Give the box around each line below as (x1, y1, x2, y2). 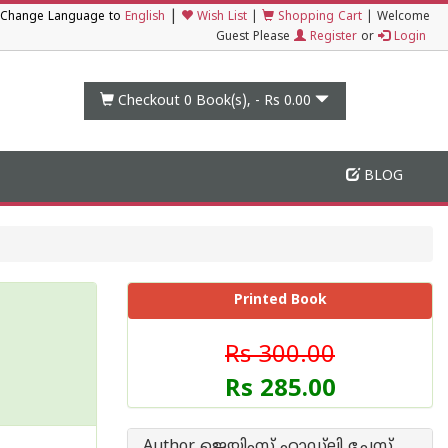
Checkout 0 (118, 92, 193, 110)
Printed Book (233, 292, 327, 309)
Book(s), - (192, 92, 265, 110)
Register (306, 30, 357, 45)
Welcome (377, 10, 430, 25)
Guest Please (216, 30, 294, 45)
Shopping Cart (274, 10, 362, 25)
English (125, 10, 165, 25)
